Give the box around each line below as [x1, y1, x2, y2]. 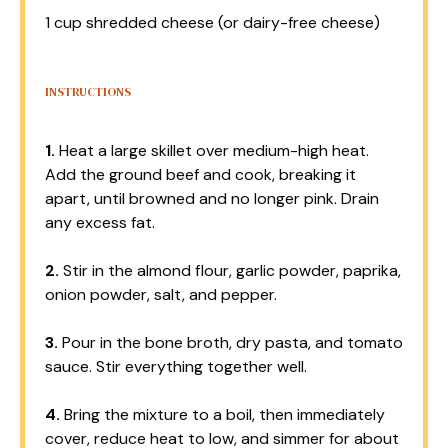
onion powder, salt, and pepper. [45, 284, 277, 305]
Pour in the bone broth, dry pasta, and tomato [58, 332, 403, 353]
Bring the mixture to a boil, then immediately [60, 404, 385, 425]
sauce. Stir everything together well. [45, 356, 307, 377]
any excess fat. [45, 212, 155, 233]
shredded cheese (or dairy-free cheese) [82, 12, 380, 33]
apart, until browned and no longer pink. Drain [45, 188, 379, 209]
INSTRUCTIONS [45, 84, 131, 100]
